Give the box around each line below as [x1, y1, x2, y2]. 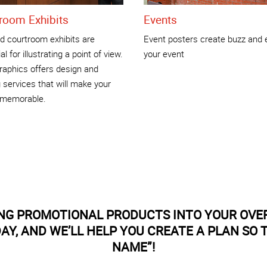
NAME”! [112, 238, 155, 255]
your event [144, 47, 184, 60]
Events [144, 12, 177, 28]
